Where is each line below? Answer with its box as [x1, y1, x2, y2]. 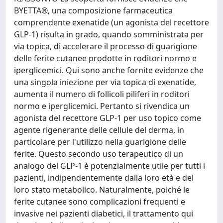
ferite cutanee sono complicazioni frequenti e [14, 196, 185, 207]
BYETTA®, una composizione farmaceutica [14, 5, 173, 16]
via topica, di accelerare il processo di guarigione [14, 41, 197, 52]
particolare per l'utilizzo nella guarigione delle [14, 136, 186, 147]
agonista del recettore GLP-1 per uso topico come [14, 112, 201, 123]
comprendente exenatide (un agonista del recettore [14, 17, 209, 28]
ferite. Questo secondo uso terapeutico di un [14, 148, 183, 159]
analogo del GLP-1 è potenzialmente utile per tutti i [14, 160, 205, 171]
